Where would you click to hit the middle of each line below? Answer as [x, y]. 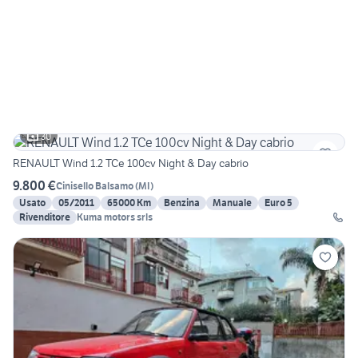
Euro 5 [278, 203]
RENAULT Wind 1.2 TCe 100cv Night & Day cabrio [131, 163]
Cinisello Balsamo [95, 185]
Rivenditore [45, 217]
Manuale [232, 203]
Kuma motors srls [115, 217]
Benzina [182, 203]
